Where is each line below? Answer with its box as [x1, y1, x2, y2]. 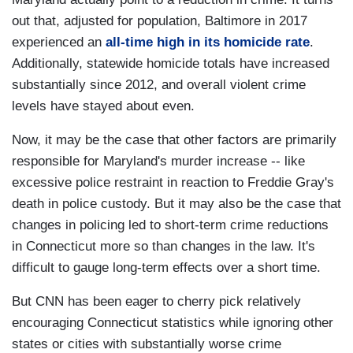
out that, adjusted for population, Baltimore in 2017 [12, 13, 307, 29]
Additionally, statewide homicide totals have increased [12, 56, 329, 72]
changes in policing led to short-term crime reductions [12, 217, 329, 233]
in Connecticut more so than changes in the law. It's [12, 239, 315, 255]
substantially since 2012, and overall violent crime [12, 77, 306, 93]
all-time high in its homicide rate [106, 35, 310, 50]
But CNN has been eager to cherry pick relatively [12, 294, 301, 310]
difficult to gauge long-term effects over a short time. [12, 260, 321, 276]
